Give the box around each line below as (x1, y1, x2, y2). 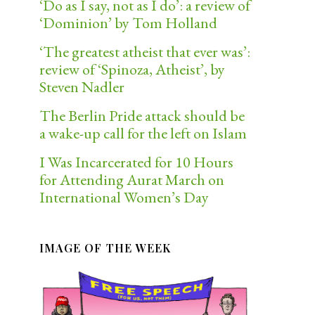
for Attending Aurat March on (39, 169, 224, 190)
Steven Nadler (39, 76, 124, 97)
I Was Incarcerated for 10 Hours (39, 151, 233, 172)
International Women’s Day (39, 186, 209, 207)
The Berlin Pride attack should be (39, 105, 245, 126)
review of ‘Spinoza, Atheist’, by (39, 58, 225, 79)
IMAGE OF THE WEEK (39, 240, 172, 255)
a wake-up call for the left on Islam (39, 122, 247, 143)
